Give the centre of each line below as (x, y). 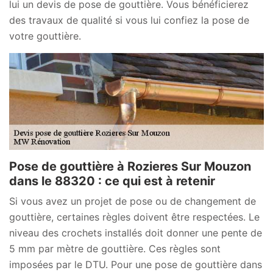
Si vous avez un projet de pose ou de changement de (133, 201)
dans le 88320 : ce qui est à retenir (112, 181)
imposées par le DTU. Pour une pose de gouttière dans (136, 264)
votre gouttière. (45, 36)
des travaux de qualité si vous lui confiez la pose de (129, 20)
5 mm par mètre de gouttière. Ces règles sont (115, 248)
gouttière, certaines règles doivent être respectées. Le (134, 217)
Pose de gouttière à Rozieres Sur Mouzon (130, 166)
